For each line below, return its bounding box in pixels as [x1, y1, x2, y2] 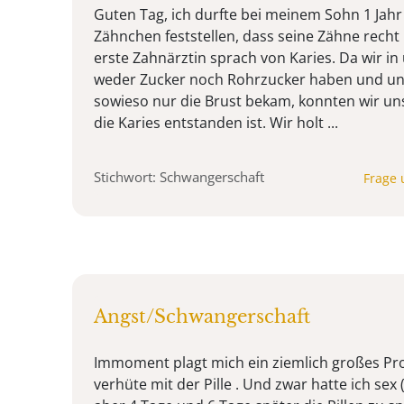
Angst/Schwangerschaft [94, 305, 310, 327]
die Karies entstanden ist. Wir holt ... [94, 112, 338, 133]
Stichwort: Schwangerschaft [94, 167, 264, 186]
